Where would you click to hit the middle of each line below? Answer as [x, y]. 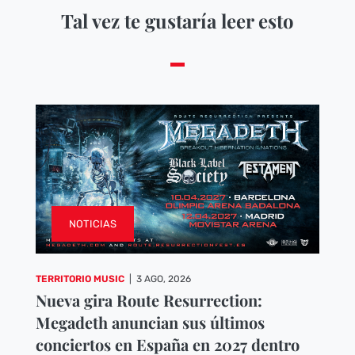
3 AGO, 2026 [163, 279]
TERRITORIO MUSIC [80, 279]
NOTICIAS [92, 223]
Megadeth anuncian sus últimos [150, 322]
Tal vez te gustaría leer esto [177, 21]
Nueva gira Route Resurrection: [149, 300]
